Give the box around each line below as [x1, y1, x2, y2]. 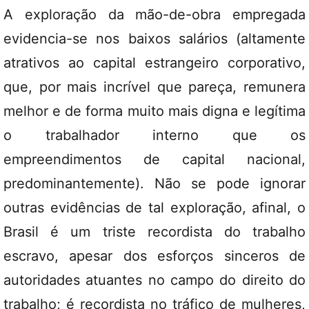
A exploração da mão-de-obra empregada [3, 6, 306, 23]
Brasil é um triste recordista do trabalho [3, 223, 306, 240]
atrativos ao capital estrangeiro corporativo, [3, 54, 306, 71]
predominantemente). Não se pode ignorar [3, 175, 306, 192]
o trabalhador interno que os [3, 127, 306, 143]
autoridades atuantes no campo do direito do [3, 272, 306, 288]
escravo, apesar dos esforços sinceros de [3, 248, 306, 264]
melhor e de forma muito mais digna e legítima [3, 103, 306, 119]
